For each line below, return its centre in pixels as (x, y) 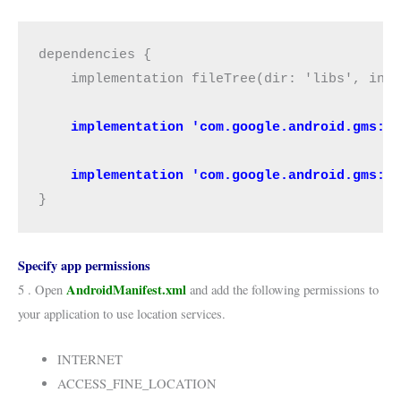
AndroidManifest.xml (126, 290)
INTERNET (90, 359)
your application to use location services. (122, 314)
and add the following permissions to (282, 290)
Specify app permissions (84, 266)
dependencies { (95, 54)
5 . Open (42, 290)
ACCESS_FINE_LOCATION (137, 383)
